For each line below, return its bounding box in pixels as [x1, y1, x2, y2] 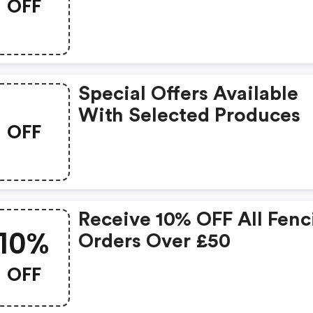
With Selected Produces [78, 105, 301, 125]
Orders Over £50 [78, 231, 231, 251]
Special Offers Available [78, 84, 299, 103]
